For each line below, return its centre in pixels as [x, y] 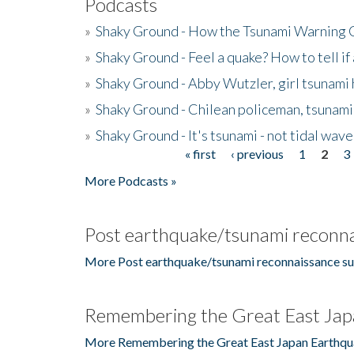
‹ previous [257, 153]
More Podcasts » [131, 180]
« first [200, 153]
